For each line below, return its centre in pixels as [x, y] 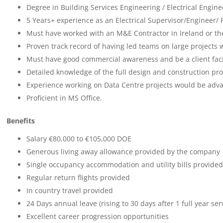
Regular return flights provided [78, 177]
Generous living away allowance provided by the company [123, 152]
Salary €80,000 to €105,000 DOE [79, 139]
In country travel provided [69, 190]
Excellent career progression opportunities [97, 216]
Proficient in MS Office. [64, 98]
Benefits [20, 121]
